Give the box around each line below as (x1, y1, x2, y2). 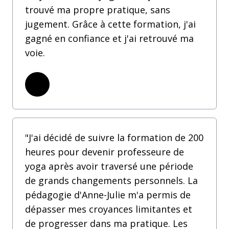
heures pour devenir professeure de (25, 146, 184, 158)
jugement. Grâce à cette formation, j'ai (25, 18, 196, 30)
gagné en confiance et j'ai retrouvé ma (25, 32, 194, 44)
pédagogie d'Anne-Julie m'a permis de (25, 189, 191, 201)
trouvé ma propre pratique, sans (25, 4, 170, 16)
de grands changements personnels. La (25, 174, 198, 187)
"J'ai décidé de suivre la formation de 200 (25, 131, 203, 144)
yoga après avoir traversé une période (25, 160, 193, 172)
